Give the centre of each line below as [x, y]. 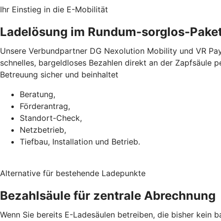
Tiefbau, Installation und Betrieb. [80, 141]
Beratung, [37, 94]
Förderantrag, [45, 106]
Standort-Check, [51, 118]
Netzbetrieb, [43, 129]
